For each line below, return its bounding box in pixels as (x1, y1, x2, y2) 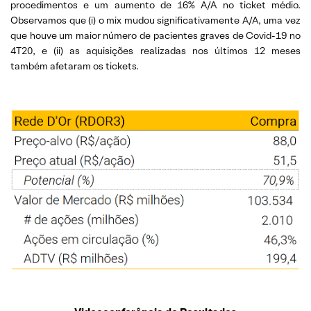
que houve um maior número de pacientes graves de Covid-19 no (10, 28, 301, 42)
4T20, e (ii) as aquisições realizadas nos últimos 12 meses (10, 44, 301, 57)
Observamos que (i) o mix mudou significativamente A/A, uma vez (10, 13, 301, 26)
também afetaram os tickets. (10, 59, 139, 72)
